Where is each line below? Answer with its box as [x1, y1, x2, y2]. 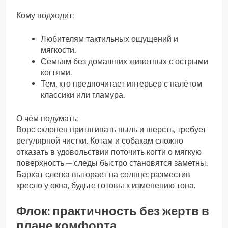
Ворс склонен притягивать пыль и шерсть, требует [16, 125, 206, 134]
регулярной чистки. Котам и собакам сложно [16, 136, 183, 146]
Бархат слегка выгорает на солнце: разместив [16, 169, 190, 179]
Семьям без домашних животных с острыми [41, 56, 208, 66]
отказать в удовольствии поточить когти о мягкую [16, 147, 202, 157]
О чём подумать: [16, 113, 78, 123]
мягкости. [41, 45, 76, 55]
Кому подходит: [16, 11, 74, 20]
